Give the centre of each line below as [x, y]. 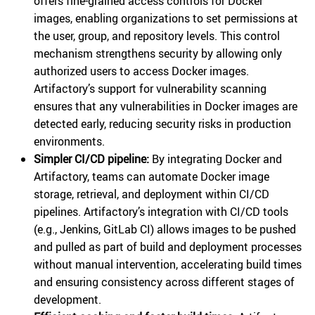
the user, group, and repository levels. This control [157, 36]
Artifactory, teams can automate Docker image [152, 177]
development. [67, 300]
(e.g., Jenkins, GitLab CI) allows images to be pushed [165, 230]
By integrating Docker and [216, 159]
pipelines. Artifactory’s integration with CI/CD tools [161, 212]
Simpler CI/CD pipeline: [91, 159]
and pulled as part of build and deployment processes [168, 247]
